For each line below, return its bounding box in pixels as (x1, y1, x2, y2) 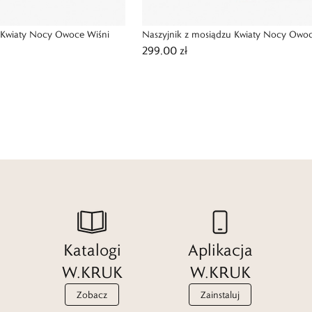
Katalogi (63, 240, 121, 260)
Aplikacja (187, 240, 253, 260)
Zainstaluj (201, 288, 240, 301)
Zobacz (77, 288, 107, 301)
